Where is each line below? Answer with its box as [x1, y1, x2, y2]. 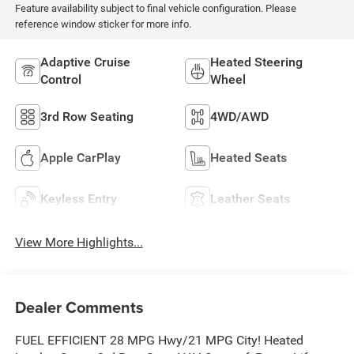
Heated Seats [210, 150, 287, 166]
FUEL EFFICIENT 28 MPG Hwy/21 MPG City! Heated [14, 332, 303, 348]
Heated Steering [210, 55, 303, 70]
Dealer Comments [14, 295, 144, 318]
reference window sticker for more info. [14, 17, 191, 30]
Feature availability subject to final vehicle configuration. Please [14, 2, 296, 14]
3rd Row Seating [40, 109, 134, 125]
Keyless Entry [40, 191, 117, 207]
